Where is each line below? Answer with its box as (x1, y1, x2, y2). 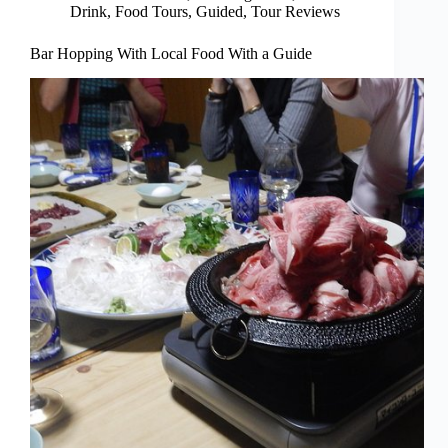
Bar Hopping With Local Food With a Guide (30, 45, 312, 63)
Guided (196, 3, 243, 21)
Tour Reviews (251, 3, 340, 21)
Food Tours (115, 3, 188, 21)
